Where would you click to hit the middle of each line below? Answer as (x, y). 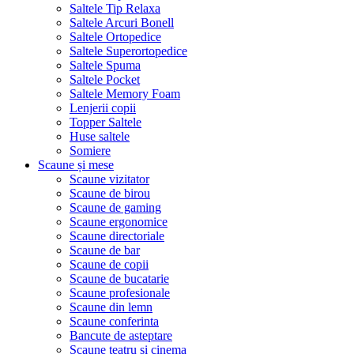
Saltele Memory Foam (125, 93)
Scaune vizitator (109, 179)
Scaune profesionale (120, 292)
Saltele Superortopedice (128, 51)
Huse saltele (100, 136)
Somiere (90, 150)
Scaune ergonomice (119, 221)
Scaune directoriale (117, 235)
